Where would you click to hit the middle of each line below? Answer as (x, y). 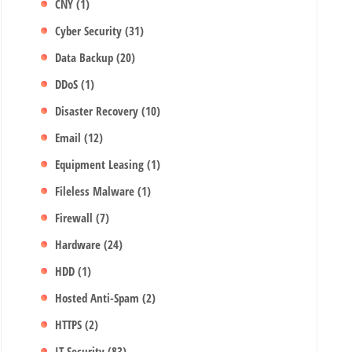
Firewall (76, 218)
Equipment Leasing (101, 164)
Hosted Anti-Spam (99, 298)
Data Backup (86, 57)
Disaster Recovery (99, 111)
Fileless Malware (97, 191)
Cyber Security (90, 31)
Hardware (80, 244)
